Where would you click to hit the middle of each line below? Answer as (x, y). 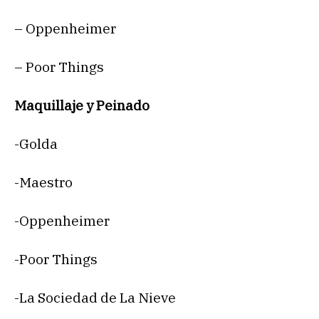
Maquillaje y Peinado (82, 106)
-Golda (36, 144)
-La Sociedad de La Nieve (95, 298)
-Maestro (43, 183)
